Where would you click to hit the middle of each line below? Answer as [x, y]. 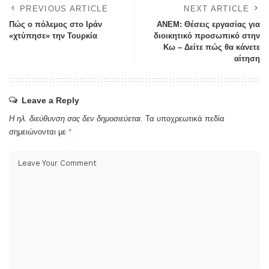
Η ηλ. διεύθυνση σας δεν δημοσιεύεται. [76, 119]
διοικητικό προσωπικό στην [207, 36]
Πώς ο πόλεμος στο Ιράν [56, 25]
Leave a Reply [50, 101]
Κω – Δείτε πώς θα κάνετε [212, 47]
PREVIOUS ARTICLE [64, 9]
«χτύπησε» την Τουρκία [53, 36]
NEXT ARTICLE [216, 9]
